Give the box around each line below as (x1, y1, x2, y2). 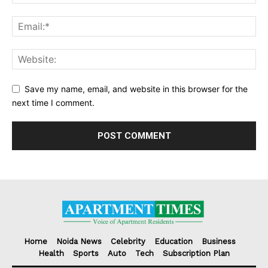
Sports (73, 249, 99, 258)
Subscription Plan (163, 249, 230, 258)
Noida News (56, 237, 102, 246)
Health (38, 249, 64, 258)
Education (154, 237, 193, 246)
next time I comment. (12, 97, 95, 108)
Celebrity (110, 237, 145, 246)
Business (201, 237, 236, 246)
